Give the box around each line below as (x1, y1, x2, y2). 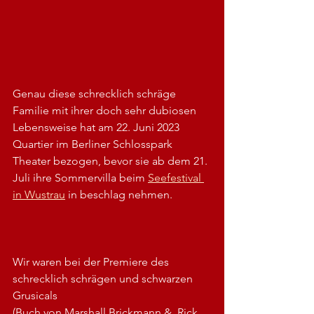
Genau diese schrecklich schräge (13, 86, 179, 100)
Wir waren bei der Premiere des (13, 254, 172, 268)
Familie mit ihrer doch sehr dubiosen (13, 103, 199, 117)
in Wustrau (13, 187, 65, 201)
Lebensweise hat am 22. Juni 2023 (13, 120, 182, 134)
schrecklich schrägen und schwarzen (13, 271, 196, 285)
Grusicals (13, 288, 57, 302)
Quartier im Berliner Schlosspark (13, 137, 175, 151)
